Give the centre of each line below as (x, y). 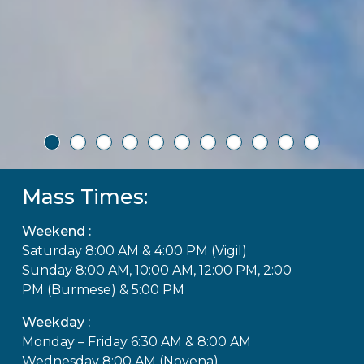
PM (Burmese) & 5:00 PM (103, 290)
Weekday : (56, 322)
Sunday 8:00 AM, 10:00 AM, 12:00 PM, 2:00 (156, 270)
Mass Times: (84, 197)
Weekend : (56, 231)
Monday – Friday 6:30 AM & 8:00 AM (136, 342)
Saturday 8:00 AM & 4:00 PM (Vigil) (134, 251)
